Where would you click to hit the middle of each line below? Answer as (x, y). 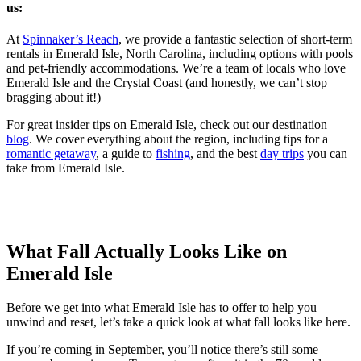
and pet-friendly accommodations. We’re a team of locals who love (176, 68)
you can (326, 154)
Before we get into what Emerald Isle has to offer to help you (162, 308)
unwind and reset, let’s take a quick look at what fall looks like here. (178, 322)
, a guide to (126, 154)
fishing (173, 154)
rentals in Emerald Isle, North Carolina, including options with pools (180, 54)
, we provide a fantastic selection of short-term (235, 39)
